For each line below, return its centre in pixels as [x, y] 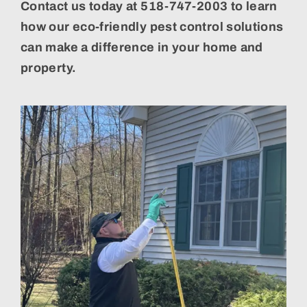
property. [48, 67]
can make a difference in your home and [142, 47]
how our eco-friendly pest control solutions [152, 26]
